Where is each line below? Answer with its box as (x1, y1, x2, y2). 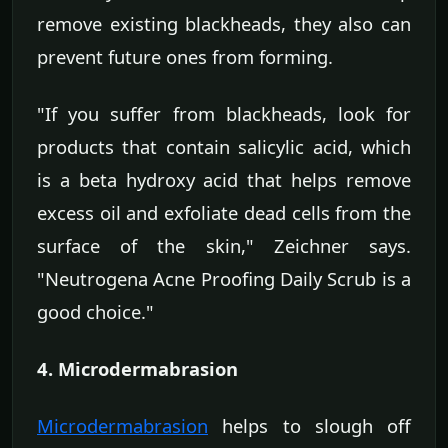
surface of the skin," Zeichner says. (37, 233, 411, 259)
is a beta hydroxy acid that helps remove (37, 167, 411, 193)
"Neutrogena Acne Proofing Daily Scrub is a (37, 266, 411, 292)
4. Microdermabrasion (37, 356, 238, 382)
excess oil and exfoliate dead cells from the (37, 200, 411, 226)
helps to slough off (208, 413, 411, 439)
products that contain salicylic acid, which (37, 134, 411, 160)
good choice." (37, 299, 154, 325)
